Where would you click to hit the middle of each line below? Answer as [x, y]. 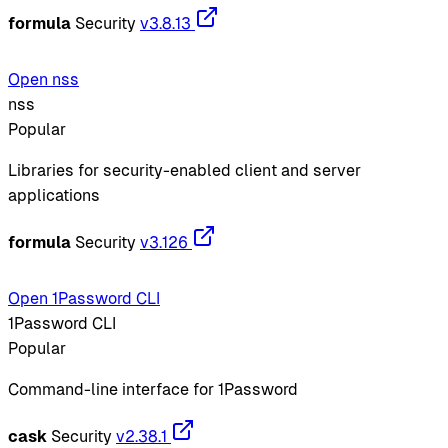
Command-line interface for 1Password [153, 389]
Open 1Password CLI [84, 298]
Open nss [43, 79]
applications [54, 195]
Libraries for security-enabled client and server [184, 170]
